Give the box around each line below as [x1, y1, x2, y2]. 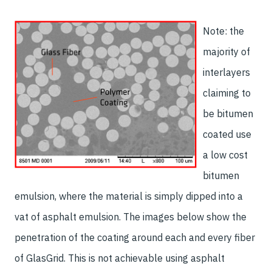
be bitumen [203, 107, 253, 120]
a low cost [203, 149, 248, 161]
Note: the [203, 25, 244, 37]
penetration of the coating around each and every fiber [15, 231, 255, 243]
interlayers [203, 66, 250, 78]
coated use [203, 128, 251, 140]
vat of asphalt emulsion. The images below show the [15, 211, 246, 223]
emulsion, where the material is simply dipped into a [15, 190, 243, 202]
